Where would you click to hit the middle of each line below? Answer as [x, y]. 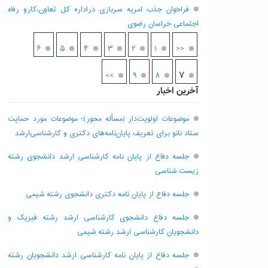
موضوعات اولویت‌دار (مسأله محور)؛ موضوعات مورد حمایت [98, 119]
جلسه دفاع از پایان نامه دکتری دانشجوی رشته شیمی [107, 194]
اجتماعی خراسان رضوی [163, 24]
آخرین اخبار [178, 91]
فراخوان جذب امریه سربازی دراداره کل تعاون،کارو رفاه [98, 10]
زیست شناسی [177, 171]
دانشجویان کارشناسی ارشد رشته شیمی [138, 232]
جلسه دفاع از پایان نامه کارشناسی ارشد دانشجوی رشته [98, 157]
